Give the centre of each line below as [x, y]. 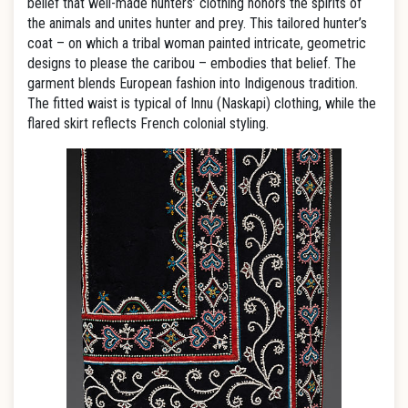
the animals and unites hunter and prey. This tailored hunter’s [197, 23]
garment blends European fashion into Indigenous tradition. [193, 83]
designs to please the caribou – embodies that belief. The [192, 63]
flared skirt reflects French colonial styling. [148, 123]
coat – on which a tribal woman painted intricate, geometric [197, 43]
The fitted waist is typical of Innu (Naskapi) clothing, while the [202, 103]
